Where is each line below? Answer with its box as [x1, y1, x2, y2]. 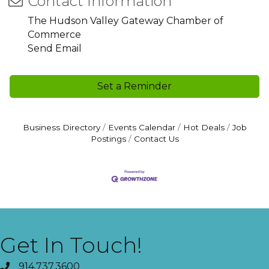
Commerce [28, 29, 81, 40]
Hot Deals [183, 122, 225, 132]
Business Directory [22, 122, 100, 132]
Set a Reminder [97, 80, 172, 92]
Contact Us [133, 134, 179, 144]
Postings [90, 134, 126, 144]
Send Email [28, 43, 82, 54]
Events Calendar [107, 122, 175, 132]
